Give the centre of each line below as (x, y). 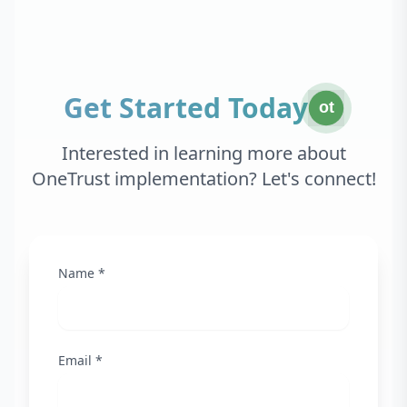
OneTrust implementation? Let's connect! (203, 178)
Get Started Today (185, 107)
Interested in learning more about (203, 153)
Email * (80, 360)
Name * (82, 273)
